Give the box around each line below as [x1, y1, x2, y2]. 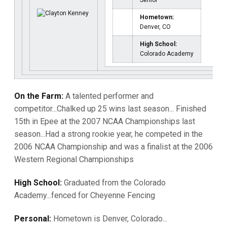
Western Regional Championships [14, 155, 134, 164]
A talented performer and [63, 91, 154, 101]
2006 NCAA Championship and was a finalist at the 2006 [14, 142, 213, 152]
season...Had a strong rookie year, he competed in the [14, 129, 203, 139]
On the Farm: [14, 91, 63, 101]
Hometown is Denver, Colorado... [51, 214, 167, 223]
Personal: [14, 214, 51, 223]
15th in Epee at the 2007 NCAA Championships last [14, 117, 195, 126]
